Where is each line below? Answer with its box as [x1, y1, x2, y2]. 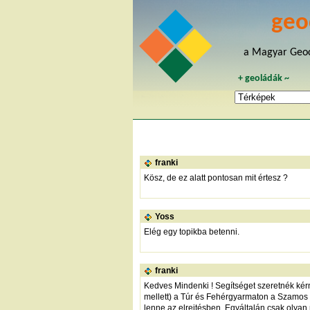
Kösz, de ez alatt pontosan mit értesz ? [144, 172, 288, 183]
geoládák [245, 73, 283, 83]
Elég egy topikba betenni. [144, 226, 239, 237]
